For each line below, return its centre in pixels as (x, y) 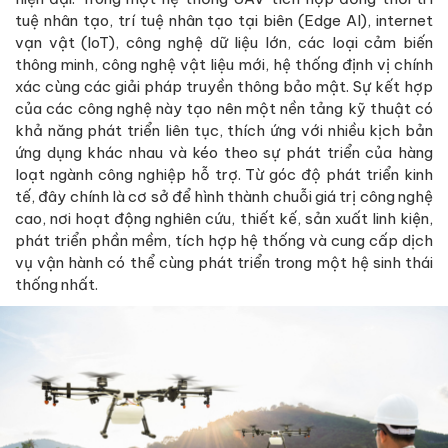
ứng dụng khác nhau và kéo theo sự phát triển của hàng (224, 152)
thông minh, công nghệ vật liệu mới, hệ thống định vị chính (224, 64)
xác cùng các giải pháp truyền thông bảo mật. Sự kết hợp (224, 86)
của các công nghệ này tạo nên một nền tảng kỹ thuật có (224, 108)
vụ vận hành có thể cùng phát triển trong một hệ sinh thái (224, 262)
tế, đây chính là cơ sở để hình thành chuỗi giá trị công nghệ (224, 196)
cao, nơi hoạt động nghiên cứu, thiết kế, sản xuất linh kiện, (224, 218)
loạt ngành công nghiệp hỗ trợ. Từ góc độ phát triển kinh (224, 174)
